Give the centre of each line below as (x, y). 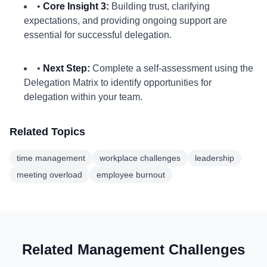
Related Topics (47, 132)
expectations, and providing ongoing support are (125, 21)
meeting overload (49, 175)
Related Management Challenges (133, 249)
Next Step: (66, 68)
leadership (215, 158)
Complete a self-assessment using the (172, 68)
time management (51, 158)
